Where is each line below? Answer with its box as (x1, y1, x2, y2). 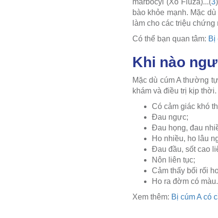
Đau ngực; (152, 112, 188, 121)
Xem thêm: (132, 192, 171, 201)
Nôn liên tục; (152, 155, 195, 164)
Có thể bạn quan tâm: (132, 34, 208, 43)
